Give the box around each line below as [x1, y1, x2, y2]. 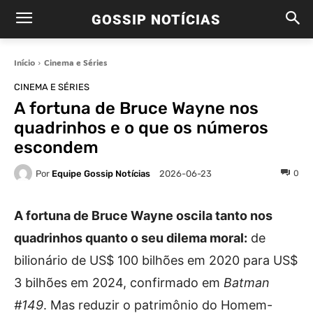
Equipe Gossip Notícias [52, 168, 150, 179]
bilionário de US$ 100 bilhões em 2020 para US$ [14, 253, 298, 268]
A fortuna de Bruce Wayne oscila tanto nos [14, 208, 272, 223]
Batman [224, 275, 270, 290]
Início [14, 57, 35, 68]
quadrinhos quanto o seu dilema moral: [14, 231, 247, 245]
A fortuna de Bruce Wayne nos [14, 99, 259, 118]
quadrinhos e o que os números [14, 118, 268, 138]
